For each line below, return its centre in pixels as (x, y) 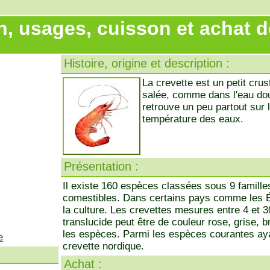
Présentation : (101, 166)
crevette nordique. (103, 246)
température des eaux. (193, 119)
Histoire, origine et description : (147, 63)
